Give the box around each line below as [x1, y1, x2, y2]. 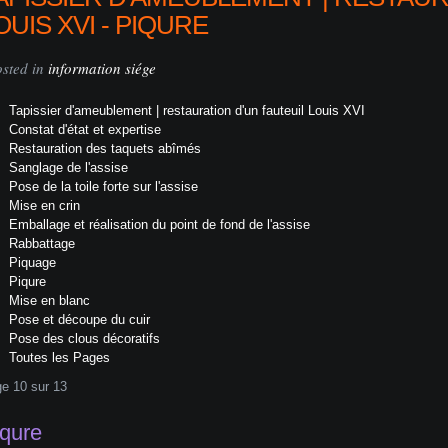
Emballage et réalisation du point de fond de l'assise [9, 217, 310, 232]
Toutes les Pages [9, 350, 110, 365]
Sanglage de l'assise [9, 160, 128, 175]
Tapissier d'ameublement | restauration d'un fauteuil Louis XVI [9, 103, 365, 118]
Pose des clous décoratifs [9, 331, 160, 346]
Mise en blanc [9, 293, 90, 308]
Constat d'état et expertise [9, 122, 161, 137]
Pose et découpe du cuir [9, 312, 150, 327]
